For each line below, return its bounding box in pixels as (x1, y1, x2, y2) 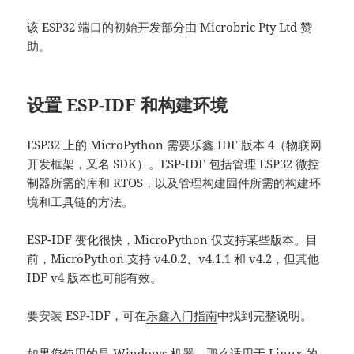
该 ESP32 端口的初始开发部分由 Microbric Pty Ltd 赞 (27, 18, 313, 35)
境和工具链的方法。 (27, 193, 134, 209)
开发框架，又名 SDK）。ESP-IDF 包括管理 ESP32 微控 (27, 155, 320, 171)
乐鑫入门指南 (146, 307, 218, 323)
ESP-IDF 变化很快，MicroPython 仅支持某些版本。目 (27, 231, 318, 247)
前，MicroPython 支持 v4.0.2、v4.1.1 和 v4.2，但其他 (27, 250, 320, 266)
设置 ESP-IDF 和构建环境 (27, 92, 228, 116)
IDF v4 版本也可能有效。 (27, 269, 163, 285)
